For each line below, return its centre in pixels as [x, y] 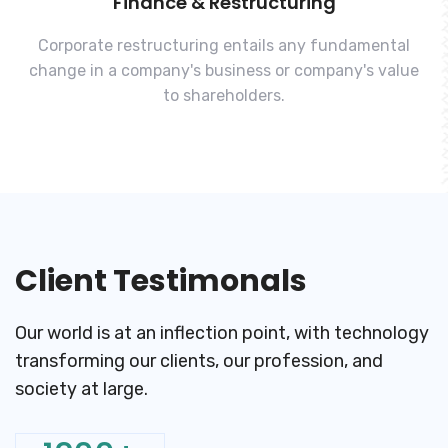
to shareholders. [224, 96]
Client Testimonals [161, 281]
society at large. [81, 389]
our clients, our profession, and [254, 361]
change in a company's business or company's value [224, 71]
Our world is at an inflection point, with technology [222, 333]
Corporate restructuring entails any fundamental [224, 46]
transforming [70, 361]
